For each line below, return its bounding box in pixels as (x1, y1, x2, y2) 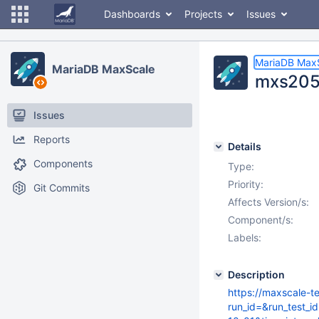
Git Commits (33, 182, 90, 194)
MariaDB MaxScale (52, 62, 155, 76)
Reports (33, 133, 70, 145)
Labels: (228, 231, 261, 244)
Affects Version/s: (228, 196, 309, 208)
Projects (184, 8, 222, 20)
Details (228, 140, 261, 152)
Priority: (228, 178, 263, 190)
